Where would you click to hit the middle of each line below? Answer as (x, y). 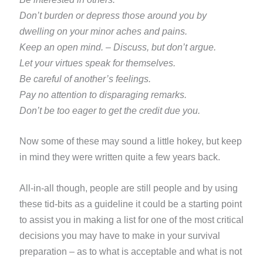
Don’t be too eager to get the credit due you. (109, 110)
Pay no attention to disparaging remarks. (103, 95)
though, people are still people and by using (147, 188)
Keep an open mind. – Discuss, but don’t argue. (119, 47)
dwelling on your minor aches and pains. (103, 31)
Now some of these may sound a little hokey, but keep (130, 141)
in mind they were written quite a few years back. (121, 157)
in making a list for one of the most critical (158, 220)
